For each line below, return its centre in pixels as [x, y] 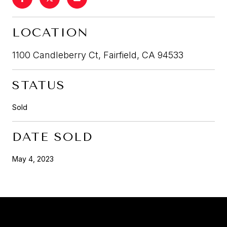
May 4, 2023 [33, 159]
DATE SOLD [52, 137]
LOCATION [50, 32]
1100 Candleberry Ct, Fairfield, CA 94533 [98, 55]
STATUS [39, 85]
